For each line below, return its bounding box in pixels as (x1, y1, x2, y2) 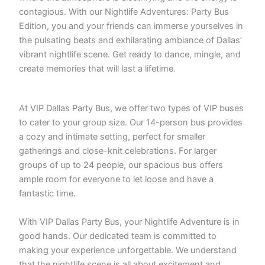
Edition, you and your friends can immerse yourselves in (19, 20, 244, 31)
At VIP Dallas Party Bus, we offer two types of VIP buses (19, 103, 244, 114)
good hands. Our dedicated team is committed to (19, 230, 217, 241)
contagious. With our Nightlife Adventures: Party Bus (19, 6, 230, 17)
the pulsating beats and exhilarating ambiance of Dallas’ (19, 34, 243, 46)
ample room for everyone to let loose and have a (19, 174, 214, 185)
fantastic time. (19, 188, 76, 199)
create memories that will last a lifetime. (19, 63, 176, 74)
